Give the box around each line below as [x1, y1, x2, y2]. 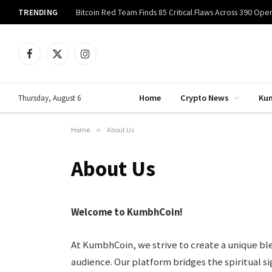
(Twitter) [56, 66, 87, 77]
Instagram [84, 53, 121, 64]
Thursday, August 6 [18, 92, 81, 103]
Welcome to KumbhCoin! [71, 206, 183, 219]
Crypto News [180, 92, 229, 103]
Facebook [29, 53, 65, 64]
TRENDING [18, 6, 58, 18]
